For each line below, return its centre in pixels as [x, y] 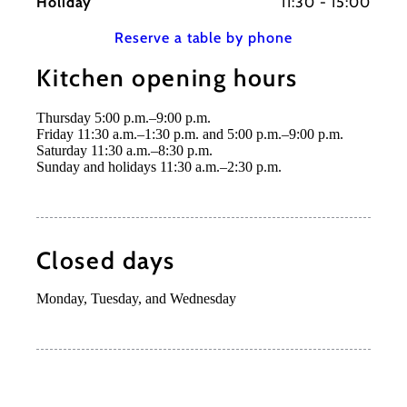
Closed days [106, 261]
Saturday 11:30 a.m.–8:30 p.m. [124, 151]
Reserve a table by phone [203, 38]
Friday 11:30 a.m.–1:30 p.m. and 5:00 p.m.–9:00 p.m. [189, 134]
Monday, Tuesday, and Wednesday [136, 299]
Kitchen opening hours [167, 78]
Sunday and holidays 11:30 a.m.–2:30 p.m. [159, 167]
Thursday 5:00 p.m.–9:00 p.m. [123, 118]
